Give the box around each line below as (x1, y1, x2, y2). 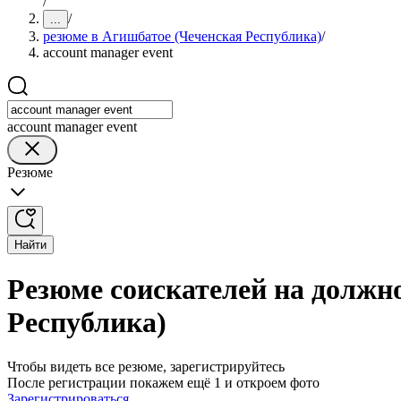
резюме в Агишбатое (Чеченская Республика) (43, 29, 321, 44)
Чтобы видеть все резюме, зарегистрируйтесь (7, 358, 285, 374)
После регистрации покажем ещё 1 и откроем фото (7, 374, 320, 390)
